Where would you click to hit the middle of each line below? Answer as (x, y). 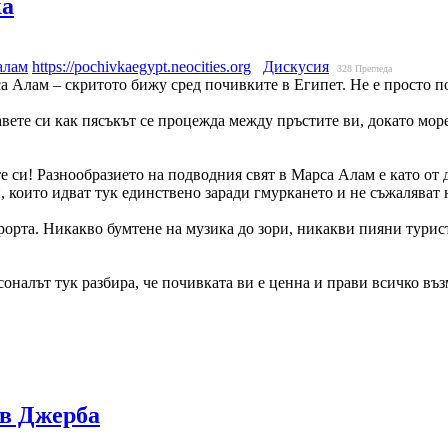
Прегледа (373, 69)
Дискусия (296, 67)
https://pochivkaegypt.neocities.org (141, 67)
